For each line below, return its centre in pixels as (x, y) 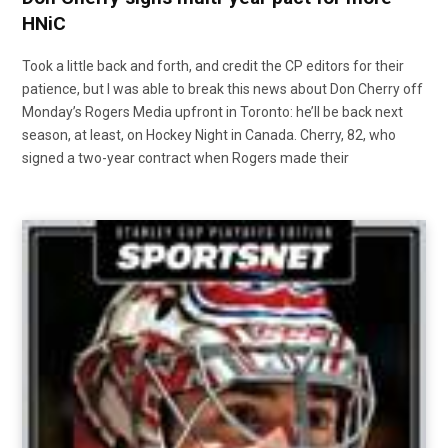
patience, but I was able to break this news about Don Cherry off (222, 89)
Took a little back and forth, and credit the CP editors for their (213, 66)
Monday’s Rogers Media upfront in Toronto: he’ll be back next (212, 112)
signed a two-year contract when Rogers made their (185, 158)
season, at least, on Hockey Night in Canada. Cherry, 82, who (209, 135)
